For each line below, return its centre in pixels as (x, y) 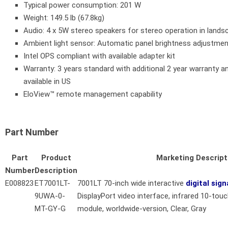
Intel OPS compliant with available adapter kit (99, 56)
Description (56, 170)
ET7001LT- (52, 183)
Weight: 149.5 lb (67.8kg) (64, 18)
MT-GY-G (50, 208)
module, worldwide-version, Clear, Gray (142, 208)
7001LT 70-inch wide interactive (132, 183)
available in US (47, 81)
